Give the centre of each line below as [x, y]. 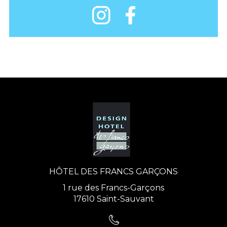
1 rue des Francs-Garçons [113, 188]
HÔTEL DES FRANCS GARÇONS [113, 172]
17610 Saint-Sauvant [113, 199]
